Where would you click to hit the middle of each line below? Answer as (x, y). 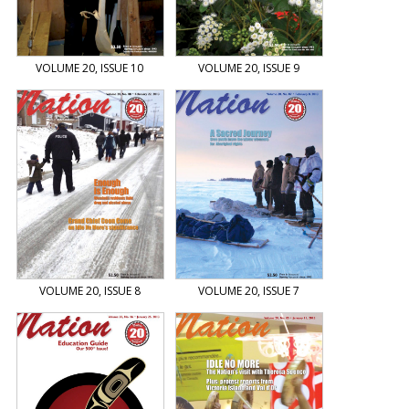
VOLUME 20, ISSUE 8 (89, 291)
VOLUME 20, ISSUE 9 (248, 68)
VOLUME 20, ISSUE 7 (248, 291)
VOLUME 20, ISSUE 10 (90, 68)
